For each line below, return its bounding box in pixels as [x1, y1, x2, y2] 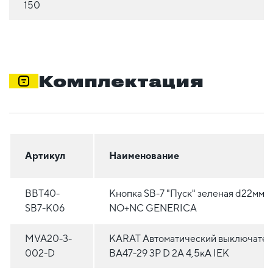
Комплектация [38, 72, 204, 91]
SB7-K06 [25, 202, 65, 214]
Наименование [109, 150, 179, 162]
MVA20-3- [25, 233, 72, 245]
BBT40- [25, 188, 60, 200]
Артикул [25, 150, 65, 162]
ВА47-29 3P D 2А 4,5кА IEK [109, 247, 229, 260]
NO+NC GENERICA [109, 202, 197, 214]
